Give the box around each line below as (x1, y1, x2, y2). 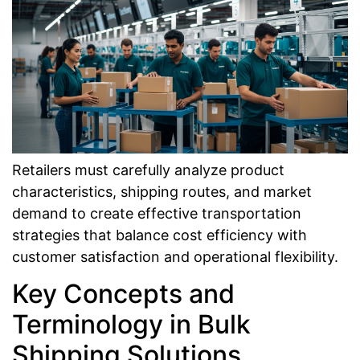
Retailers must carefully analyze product (12, 161, 284, 178)
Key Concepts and (12, 277, 235, 309)
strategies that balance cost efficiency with (12, 226, 307, 243)
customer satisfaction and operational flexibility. (12, 247, 338, 265)
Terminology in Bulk (12, 308, 251, 340)
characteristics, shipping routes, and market (12, 182, 312, 200)
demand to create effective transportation (12, 204, 301, 222)
